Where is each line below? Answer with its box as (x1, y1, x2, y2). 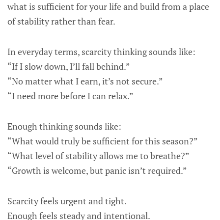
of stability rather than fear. (7, 15, 115, 27)
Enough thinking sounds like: (7, 120, 121, 132)
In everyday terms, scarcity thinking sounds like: (7, 46, 195, 57)
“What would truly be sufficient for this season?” (7, 135, 198, 147)
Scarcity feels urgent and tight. (7, 195, 127, 207)
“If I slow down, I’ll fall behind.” (7, 60, 130, 72)
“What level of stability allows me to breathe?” (7, 150, 190, 162)
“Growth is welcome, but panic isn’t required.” (7, 165, 187, 176)
